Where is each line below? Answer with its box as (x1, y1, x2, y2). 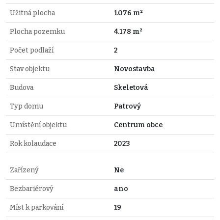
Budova (10, 83, 33, 92)
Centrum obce (114, 121, 163, 130)
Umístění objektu (10, 121, 67, 130)
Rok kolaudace (10, 139, 56, 148)
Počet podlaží (10, 46, 54, 55)
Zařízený (10, 166, 39, 175)
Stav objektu (10, 65, 50, 74)
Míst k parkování (10, 203, 63, 212)
